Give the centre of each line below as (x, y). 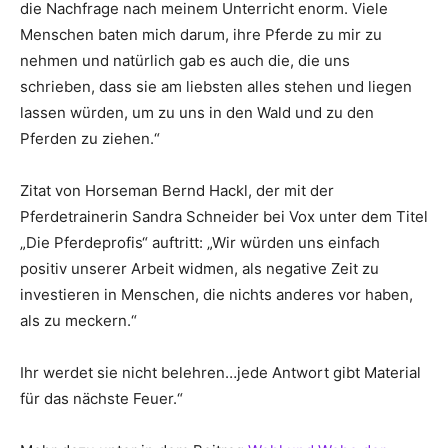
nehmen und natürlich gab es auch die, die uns (185, 60)
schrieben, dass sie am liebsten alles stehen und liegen (216, 86)
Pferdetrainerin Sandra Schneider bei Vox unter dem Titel (224, 216)
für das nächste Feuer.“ (101, 398)
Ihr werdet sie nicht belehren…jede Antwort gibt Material (220, 372)
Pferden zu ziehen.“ (90, 138)
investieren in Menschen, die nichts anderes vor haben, (216, 294)
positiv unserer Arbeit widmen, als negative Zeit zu (199, 268)
